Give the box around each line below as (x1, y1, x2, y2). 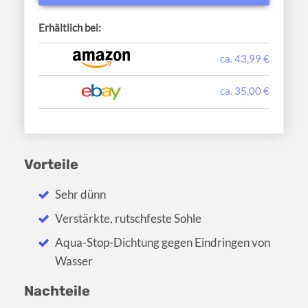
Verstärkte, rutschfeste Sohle (55, 211, 202, 226)
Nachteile (24, 283, 90, 300)
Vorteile (24, 156, 78, 173)
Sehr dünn (55, 187, 107, 202)
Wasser (55, 254, 93, 269)
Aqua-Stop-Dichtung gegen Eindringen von (55, 235, 271, 250)
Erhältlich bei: (38, 21, 101, 34)
